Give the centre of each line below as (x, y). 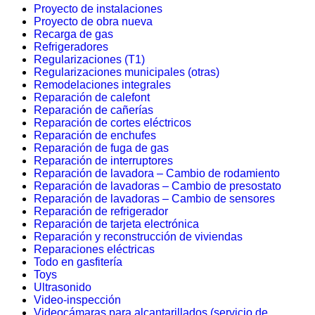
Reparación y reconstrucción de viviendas (138, 237)
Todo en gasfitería (78, 262)
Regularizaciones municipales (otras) (127, 72)
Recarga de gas (73, 34)
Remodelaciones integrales (102, 85)
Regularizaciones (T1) (89, 59)
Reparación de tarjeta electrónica (116, 224)
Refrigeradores (71, 47)
